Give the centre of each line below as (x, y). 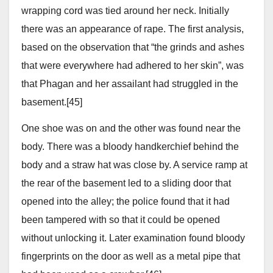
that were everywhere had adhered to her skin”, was (133, 65)
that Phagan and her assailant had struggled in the (130, 83)
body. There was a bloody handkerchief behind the (130, 146)
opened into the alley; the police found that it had (126, 201)
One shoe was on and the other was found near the (131, 128)
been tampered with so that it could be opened (121, 219)
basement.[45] (52, 102)
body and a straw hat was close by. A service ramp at (134, 165)
